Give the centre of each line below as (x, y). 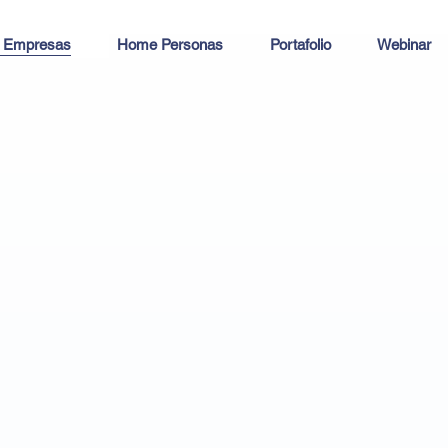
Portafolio (300, 45)
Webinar (404, 45)
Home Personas (170, 45)
